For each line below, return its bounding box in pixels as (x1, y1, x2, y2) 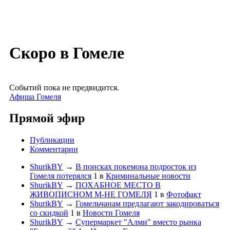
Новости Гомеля (83, 208, 140, 218)
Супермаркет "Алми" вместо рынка (75, 218, 201, 227)
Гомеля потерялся (30, 171, 91, 181)
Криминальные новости (106, 171, 190, 181)
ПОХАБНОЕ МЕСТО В (75, 181, 161, 190)
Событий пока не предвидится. (9, 83, 119, 92)
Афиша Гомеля (9, 92, 61, 101)
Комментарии (30, 145, 78, 154)
